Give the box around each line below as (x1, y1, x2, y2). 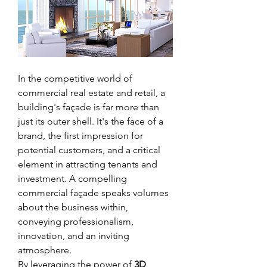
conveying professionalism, (18, 215, 133, 227)
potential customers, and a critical (18, 144, 160, 156)
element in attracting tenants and (18, 158, 157, 170)
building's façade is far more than (18, 101, 159, 113)
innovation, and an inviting (18, 229, 129, 241)
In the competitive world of (18, 72, 132, 84)
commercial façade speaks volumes (18, 187, 169, 198)
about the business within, (18, 201, 128, 213)
